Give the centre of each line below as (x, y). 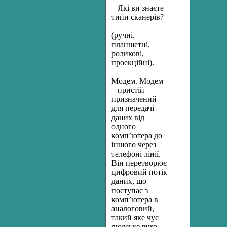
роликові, (128, 53)
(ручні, (123, 35)
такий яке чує (135, 218)
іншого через (134, 145)
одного (124, 126)
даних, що (129, 181)
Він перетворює (139, 163)
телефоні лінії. (136, 154)
